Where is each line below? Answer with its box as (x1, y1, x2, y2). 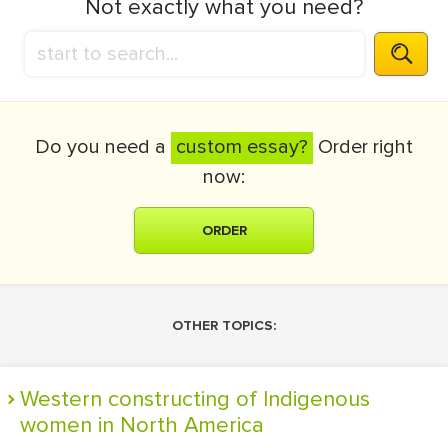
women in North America (20, 412, 264, 439)
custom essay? (176, 135, 308, 159)
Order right (313, 135, 413, 159)
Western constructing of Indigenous (20, 386, 38, 413)
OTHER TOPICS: (172, 317, 276, 334)
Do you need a (35, 135, 171, 159)
